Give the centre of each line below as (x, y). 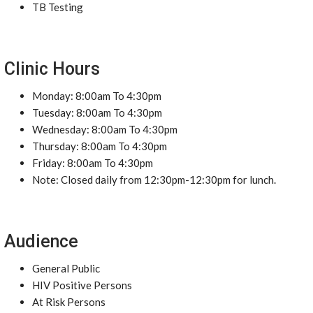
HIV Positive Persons (82, 285)
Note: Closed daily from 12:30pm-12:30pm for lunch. (154, 180)
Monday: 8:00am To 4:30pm (97, 96)
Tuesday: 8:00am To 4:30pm (97, 112)
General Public (66, 268)
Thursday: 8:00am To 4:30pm (100, 146)
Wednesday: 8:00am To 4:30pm (105, 129)
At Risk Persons (69, 302)
